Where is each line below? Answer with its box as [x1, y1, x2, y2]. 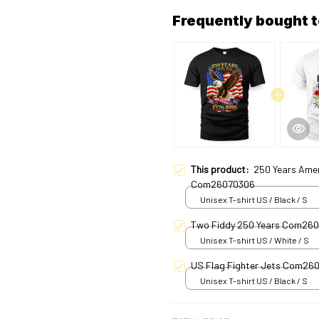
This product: [191, 162, 253, 175]
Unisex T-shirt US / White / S [200, 235, 309, 246]
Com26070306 [191, 177, 255, 190]
